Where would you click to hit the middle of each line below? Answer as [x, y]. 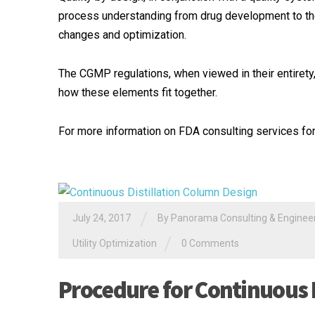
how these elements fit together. [138, 92]
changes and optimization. [122, 34]
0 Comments [210, 243]
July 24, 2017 [102, 218]
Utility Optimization [115, 243]
